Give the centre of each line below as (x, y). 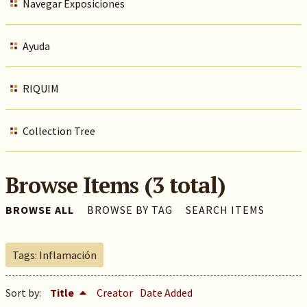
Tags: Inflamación (54, 255)
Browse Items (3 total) (115, 185)
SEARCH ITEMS (225, 210)
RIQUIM (40, 88)
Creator (114, 293)
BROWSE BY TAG (130, 210)
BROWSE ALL (39, 210)
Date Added (166, 293)
